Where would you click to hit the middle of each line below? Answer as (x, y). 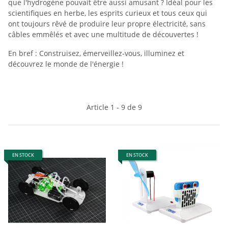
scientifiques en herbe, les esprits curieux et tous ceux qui (108, 13)
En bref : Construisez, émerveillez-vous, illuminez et (96, 53)
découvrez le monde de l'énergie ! (66, 64)
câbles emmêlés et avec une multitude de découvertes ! (103, 34)
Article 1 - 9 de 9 (114, 107)
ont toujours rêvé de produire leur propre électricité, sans (107, 23)
